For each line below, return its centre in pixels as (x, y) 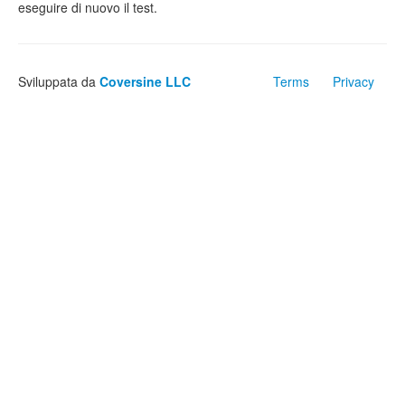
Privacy (353, 82)
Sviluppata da (59, 82)
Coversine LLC (145, 82)
